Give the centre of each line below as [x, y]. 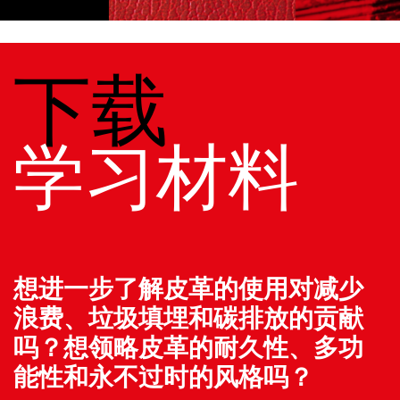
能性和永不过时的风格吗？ [163, 377]
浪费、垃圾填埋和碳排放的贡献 [188, 318]
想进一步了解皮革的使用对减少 [188, 289]
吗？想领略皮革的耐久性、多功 [188, 348]
